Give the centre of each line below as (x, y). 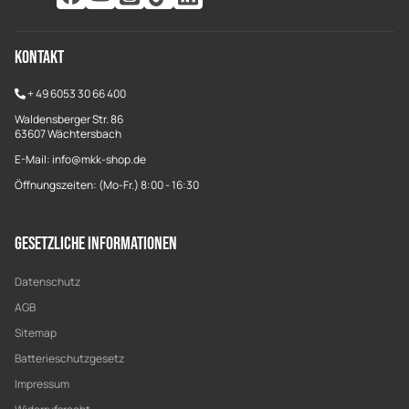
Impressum (42, 384)
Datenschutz (47, 282)
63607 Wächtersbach (68, 134)
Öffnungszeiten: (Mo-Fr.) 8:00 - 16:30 (107, 185)
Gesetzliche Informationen (96, 244)
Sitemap (36, 333)
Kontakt (39, 58)
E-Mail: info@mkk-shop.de (80, 159)
